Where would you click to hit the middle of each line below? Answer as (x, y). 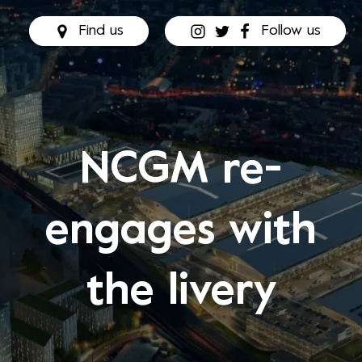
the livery (181, 293)
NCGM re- (181, 172)
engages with (181, 232)
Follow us (291, 31)
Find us (101, 31)
